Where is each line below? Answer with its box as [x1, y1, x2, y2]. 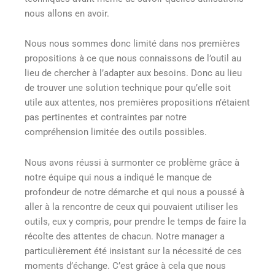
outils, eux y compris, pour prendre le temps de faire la [25, 215, 246, 227]
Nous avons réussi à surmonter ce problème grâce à [25, 157, 239, 168]
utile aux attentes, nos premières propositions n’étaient [25, 97, 250, 109]
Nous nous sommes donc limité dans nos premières [25, 38, 240, 50]
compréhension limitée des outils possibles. [25, 126, 207, 138]
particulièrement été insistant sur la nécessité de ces [25, 245, 242, 257]
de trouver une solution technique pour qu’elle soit [25, 82, 231, 94]
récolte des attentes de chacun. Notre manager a [25, 230, 225, 242]
